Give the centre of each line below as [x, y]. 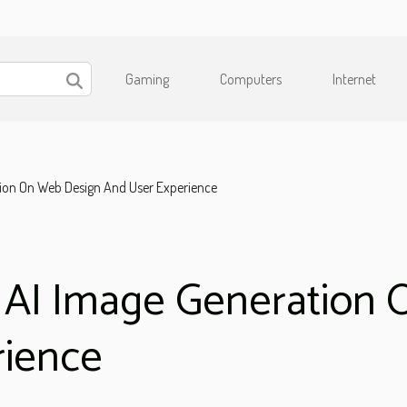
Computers [251, 79]
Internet [354, 79]
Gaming [147, 79]
